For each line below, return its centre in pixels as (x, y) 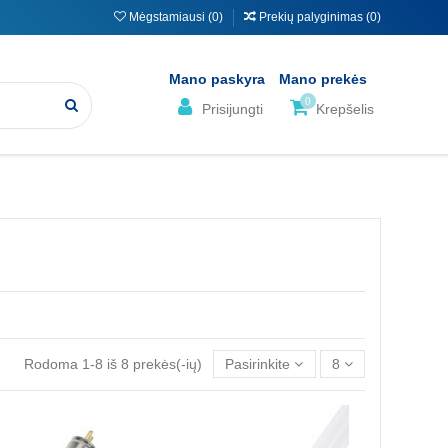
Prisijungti (230, 109)
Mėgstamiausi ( (169, 17)
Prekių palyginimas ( (314, 17)
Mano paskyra (217, 79)
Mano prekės (323, 79)
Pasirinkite (258, 363)
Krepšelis (343, 109)
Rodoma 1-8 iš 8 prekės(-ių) (115, 363)
